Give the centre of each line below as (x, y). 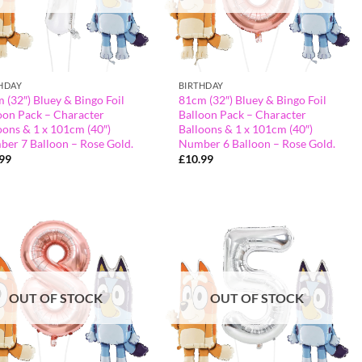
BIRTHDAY (201, 85)
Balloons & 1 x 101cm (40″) (245, 128)
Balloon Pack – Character (242, 114)
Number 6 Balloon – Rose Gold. (257, 143)
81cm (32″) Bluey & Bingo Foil (252, 99)
